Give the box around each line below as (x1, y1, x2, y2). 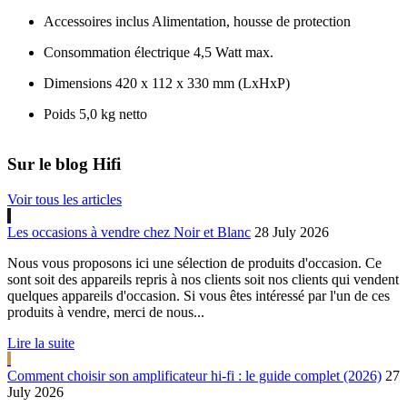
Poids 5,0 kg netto (44, 106, 147, 123)
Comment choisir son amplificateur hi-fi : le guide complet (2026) (7, 367, 382, 383)
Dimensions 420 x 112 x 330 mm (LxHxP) (44, 75, 290, 92)
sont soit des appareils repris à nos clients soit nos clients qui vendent (7, 271, 399, 287)
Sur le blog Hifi (7, 154, 121, 174)
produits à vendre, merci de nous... (7, 303, 204, 320)
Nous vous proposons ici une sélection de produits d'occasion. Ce (7, 254, 382, 271)
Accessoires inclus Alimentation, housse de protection (44, 14, 351, 30)
